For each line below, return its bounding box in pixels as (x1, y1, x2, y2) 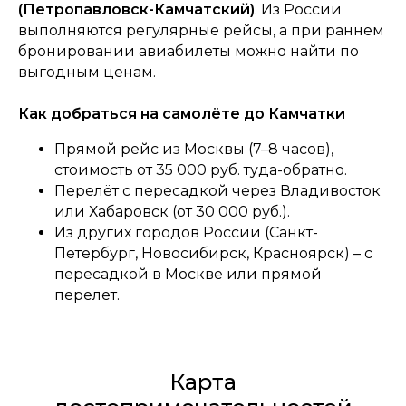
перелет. (54, 285, 120, 304)
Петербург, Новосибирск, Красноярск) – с (54, 244, 372, 262)
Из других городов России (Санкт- (54, 223, 318, 241)
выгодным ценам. (18, 63, 156, 81)
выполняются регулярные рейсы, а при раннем (18, 21, 384, 39)
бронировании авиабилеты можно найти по (18, 42, 359, 60)
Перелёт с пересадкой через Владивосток (54, 181, 381, 199)
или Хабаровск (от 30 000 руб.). (54, 202, 290, 220)
